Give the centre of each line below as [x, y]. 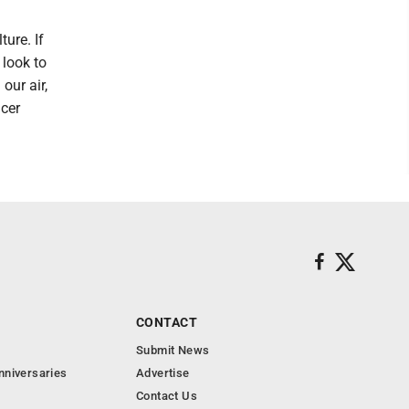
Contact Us [167, 396]
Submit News [173, 350]
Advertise [163, 373]
